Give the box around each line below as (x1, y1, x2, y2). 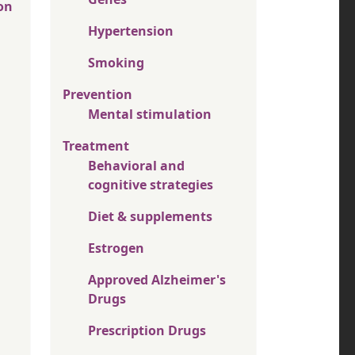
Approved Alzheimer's (88, 271, 226, 289)
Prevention (63, 86, 132, 104)
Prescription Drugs (88, 322, 206, 340)
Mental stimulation (88, 105, 212, 124)
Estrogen (88, 239, 144, 258)
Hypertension (88, 22, 174, 40)
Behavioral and (88, 157, 185, 175)
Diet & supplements (88, 208, 212, 226)
